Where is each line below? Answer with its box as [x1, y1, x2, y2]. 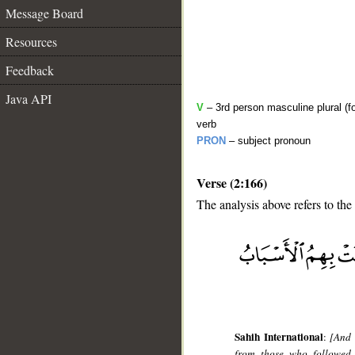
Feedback [6, 62, 54, 78]
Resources [6, 33, 57, 50]
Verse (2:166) [197, 174, 267, 192]
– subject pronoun [226, 135, 311, 147]
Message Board [6, 5, 83, 21]
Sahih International [235, 329, 323, 345]
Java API [6, 90, 52, 107]
